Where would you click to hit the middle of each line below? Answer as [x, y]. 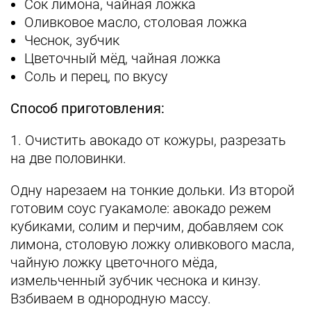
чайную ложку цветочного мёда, [114, 262]
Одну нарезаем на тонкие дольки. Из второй [152, 190]
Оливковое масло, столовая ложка [136, 22]
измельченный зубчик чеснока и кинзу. [136, 280]
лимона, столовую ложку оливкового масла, [152, 244]
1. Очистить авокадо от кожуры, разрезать [148, 140]
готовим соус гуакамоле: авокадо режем [141, 208]
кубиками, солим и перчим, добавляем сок [147, 226]
